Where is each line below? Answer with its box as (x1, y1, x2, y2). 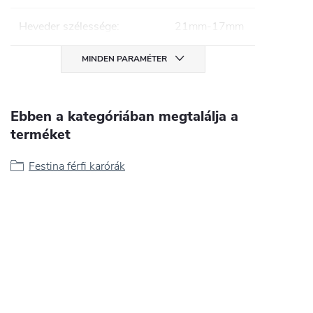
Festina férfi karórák (29, 158, 125, 174)
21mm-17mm (175, 18, 244, 34)
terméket (10, 124, 71, 144)
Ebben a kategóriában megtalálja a (10, 106, 238, 126)
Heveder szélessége (19, 18, 117, 34)
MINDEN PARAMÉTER (81, 52, 167, 64)
